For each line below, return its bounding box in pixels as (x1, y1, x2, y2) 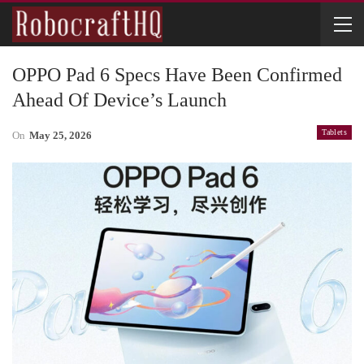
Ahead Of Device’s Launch (12, 89, 227, 110)
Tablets (322, 128, 347, 136)
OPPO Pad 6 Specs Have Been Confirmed (12, 64, 342, 85)
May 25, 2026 (29, 129, 92, 141)
